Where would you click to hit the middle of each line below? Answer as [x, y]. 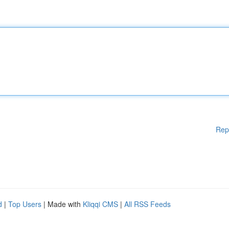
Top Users [25, 204]
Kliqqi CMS [100, 204]
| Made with [62, 204]
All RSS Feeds [147, 204]
